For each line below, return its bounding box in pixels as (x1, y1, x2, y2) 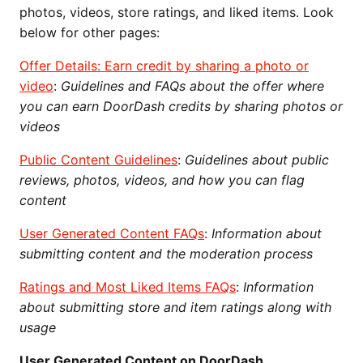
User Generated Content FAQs (19, 225, 204, 241)
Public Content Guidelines (19, 152, 177, 168)
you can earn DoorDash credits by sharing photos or (19, 98, 343, 114)
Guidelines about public (185, 152, 329, 168)
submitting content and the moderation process (19, 246, 313, 262)
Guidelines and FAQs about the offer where (61, 78, 324, 94)
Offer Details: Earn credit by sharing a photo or (19, 58, 309, 74)
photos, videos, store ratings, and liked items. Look (19, 4, 334, 20)
